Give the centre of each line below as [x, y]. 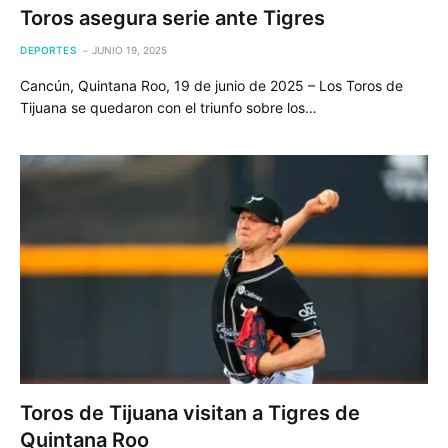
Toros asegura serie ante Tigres [172, 17]
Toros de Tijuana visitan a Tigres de [190, 413]
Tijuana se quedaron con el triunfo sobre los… [168, 107]
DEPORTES [48, 49]
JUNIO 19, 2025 [129, 49]
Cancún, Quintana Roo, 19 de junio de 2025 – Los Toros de [211, 85]
